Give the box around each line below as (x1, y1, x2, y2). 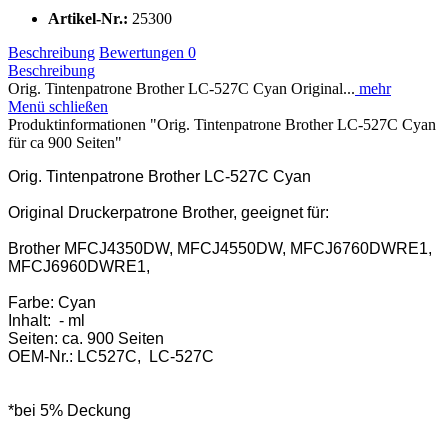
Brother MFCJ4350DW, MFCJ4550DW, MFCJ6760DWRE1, (8, 239, 432, 257)
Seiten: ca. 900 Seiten (8, 329, 164, 347)
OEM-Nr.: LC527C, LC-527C (8, 347, 214, 365)
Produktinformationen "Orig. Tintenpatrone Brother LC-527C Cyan (8, 115, 436, 133)
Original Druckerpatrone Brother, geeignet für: (8, 203, 329, 221)
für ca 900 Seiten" (8, 133, 122, 151)
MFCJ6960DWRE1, (8, 257, 150, 275)
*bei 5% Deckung (8, 401, 131, 419)
